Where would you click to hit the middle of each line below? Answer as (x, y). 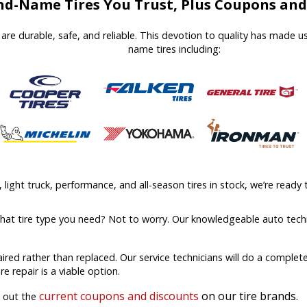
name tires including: (174, 49)
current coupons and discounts (119, 296)
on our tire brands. (248, 296)
